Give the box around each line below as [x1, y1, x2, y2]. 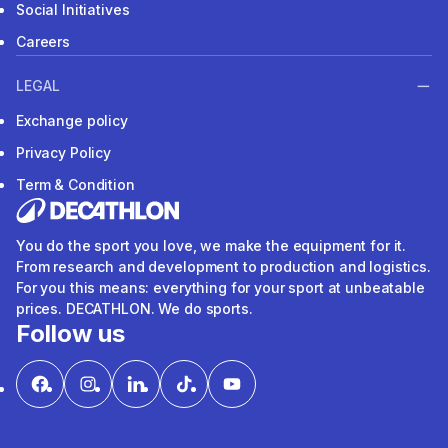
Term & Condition [16, 176, 135, 194]
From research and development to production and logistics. [16, 258, 431, 276]
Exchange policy [16, 112, 128, 130]
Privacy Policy [16, 144, 112, 162]
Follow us [16, 319, 125, 349]
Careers [16, 32, 71, 50]
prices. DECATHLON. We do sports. [16, 300, 253, 318]
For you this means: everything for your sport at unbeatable [16, 279, 425, 297]
